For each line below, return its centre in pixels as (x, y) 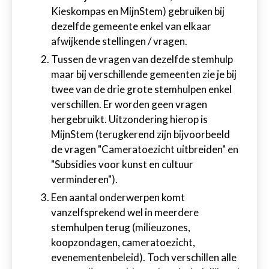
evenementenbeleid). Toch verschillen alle (144, 257)
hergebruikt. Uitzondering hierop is (129, 119)
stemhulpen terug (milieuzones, (121, 227)
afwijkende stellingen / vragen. (120, 41)
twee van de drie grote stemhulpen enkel (141, 89)
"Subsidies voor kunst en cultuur (122, 164)
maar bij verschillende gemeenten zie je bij (144, 74)
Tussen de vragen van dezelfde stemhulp (142, 59)
